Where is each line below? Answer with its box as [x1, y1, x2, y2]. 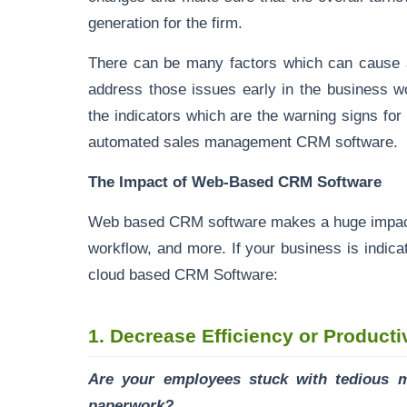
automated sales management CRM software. [88, 134, 398, 150]
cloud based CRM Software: [88, 266, 278, 283]
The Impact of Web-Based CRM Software [88, 174, 382, 190]
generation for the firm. [88, 15, 243, 31]
